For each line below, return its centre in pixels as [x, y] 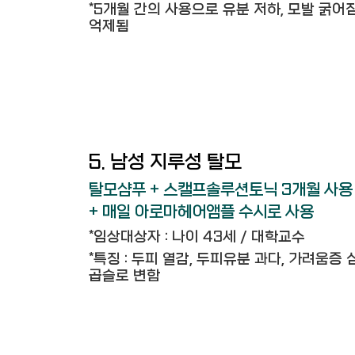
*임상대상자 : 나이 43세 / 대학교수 [197, 237]
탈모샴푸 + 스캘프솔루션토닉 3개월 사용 [221, 190]
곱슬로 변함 [124, 276]
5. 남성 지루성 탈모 [165, 162]
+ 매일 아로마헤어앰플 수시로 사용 [201, 212]
